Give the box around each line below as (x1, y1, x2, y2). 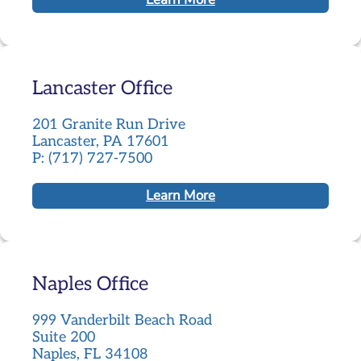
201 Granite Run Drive (32, 115, 185, 133)
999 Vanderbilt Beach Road (32, 311, 212, 329)
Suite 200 (32, 328, 95, 346)
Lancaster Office (32, 76, 172, 100)
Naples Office (32, 272, 148, 296)
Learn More (146, 186, 215, 205)
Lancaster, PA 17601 (32, 132, 169, 150)
